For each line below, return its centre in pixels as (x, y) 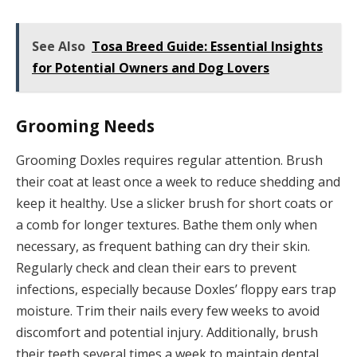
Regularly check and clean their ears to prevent (156, 268)
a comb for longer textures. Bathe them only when (167, 225)
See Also (59, 47)
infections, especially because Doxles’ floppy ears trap (176, 290)
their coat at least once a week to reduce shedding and (178, 182)
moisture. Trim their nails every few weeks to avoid (168, 311)
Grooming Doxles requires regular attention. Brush (169, 161)
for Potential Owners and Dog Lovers (151, 68)
